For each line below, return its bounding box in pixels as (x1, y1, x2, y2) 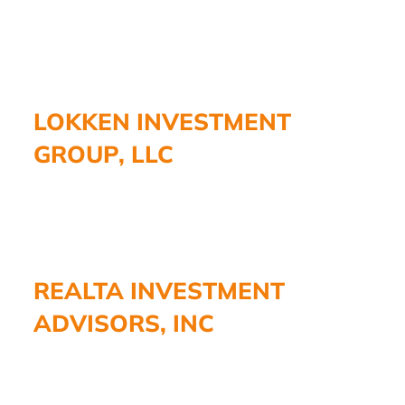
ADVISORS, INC (33, 307, 214, 338)
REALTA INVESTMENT (33, 275, 285, 306)
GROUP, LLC (33, 138, 174, 169)
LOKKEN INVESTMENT (33, 106, 291, 137)
